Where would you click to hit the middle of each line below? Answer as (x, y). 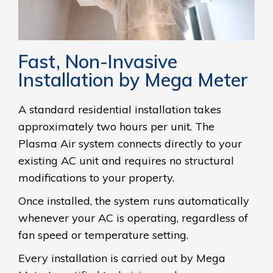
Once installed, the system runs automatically (134, 200)
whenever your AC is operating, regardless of (133, 218)
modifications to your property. (96, 177)
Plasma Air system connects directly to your (130, 143)
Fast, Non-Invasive (98, 61)
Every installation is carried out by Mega (122, 258)
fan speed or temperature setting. (103, 235)
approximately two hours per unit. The (116, 126)
